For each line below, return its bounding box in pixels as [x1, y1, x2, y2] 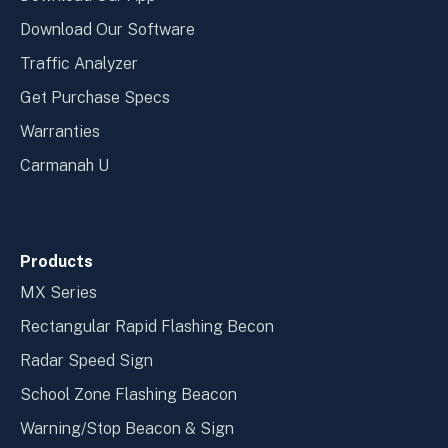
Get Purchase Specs [20, 87, 170, 107]
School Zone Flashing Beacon [20, 384, 237, 404]
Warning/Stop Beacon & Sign [20, 418, 234, 438]
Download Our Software [20, 19, 195, 39]
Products [20, 251, 93, 271]
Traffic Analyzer [20, 53, 138, 73]
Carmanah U [20, 155, 109, 175]
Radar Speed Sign [20, 350, 153, 370]
